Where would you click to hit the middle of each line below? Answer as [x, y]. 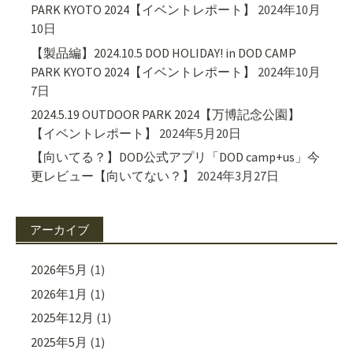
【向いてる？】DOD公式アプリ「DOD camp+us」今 [176, 157]
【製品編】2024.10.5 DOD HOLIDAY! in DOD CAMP [164, 52]
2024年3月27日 [238, 176]
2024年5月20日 [201, 134]
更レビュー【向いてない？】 [113, 176]
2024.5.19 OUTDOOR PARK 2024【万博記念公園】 [166, 115]
